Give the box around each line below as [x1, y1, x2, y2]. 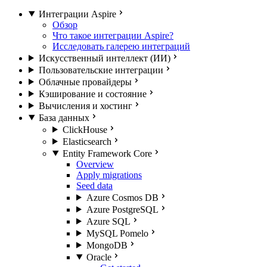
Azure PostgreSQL [86, 204, 159, 215]
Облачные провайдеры [38, 76, 132, 87]
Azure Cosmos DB [86, 192, 159, 203]
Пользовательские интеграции [38, 64, 163, 75]
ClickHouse [62, 124, 107, 135]
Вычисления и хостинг [38, 100, 132, 111]
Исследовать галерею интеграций [52, 41, 190, 51]
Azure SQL [86, 216, 131, 226]
